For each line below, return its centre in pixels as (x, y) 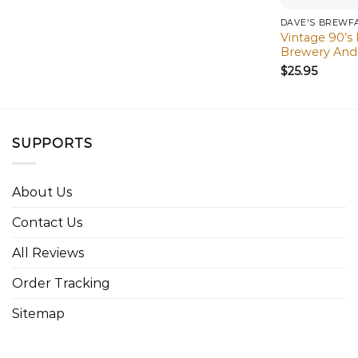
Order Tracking (61, 283)
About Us (42, 192)
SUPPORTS (52, 144)
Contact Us (47, 222)
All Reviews (48, 253)
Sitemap (38, 313)
